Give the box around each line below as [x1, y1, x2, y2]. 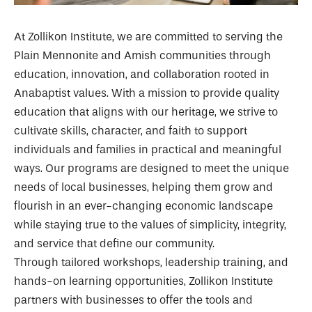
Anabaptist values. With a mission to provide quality [14, 86, 279, 100]
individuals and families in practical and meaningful [14, 143, 281, 157]
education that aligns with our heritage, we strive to [14, 105, 278, 119]
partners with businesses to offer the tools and [14, 293, 253, 307]
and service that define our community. [14, 237, 214, 251]
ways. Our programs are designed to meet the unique [14, 162, 289, 175]
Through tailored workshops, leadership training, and [14, 256, 288, 270]
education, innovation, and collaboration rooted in [14, 68, 270, 81]
